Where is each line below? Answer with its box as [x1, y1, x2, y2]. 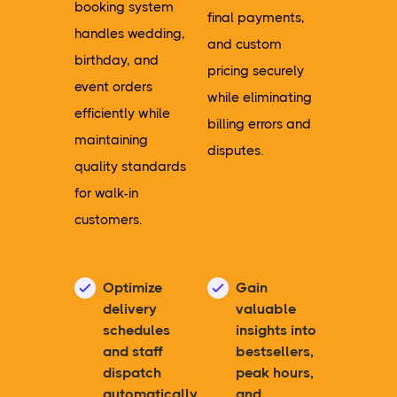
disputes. [206, 143, 264, 159]
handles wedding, [74, 26, 185, 42]
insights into [235, 322, 316, 339]
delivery [103, 300, 157, 317]
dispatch [103, 364, 161, 381]
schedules [103, 322, 170, 339]
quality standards [74, 159, 186, 175]
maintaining [74, 132, 148, 148]
